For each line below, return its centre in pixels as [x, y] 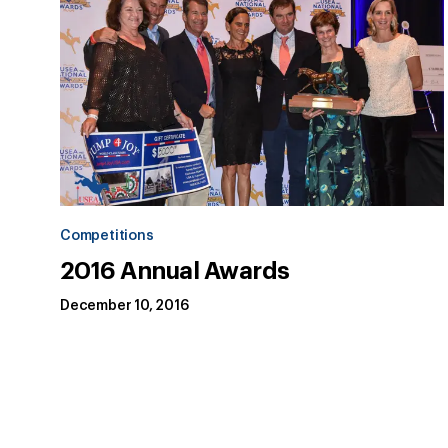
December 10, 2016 [124, 306]
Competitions [107, 236]
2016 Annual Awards [175, 271]
